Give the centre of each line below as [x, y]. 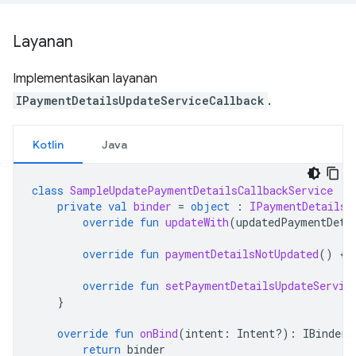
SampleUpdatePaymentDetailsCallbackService [201, 190]
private [79, 206]
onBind [159, 333]
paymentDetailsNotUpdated [242, 254]
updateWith [197, 222]
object [210, 206]
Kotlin [48, 145]
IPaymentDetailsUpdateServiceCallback [140, 101]
